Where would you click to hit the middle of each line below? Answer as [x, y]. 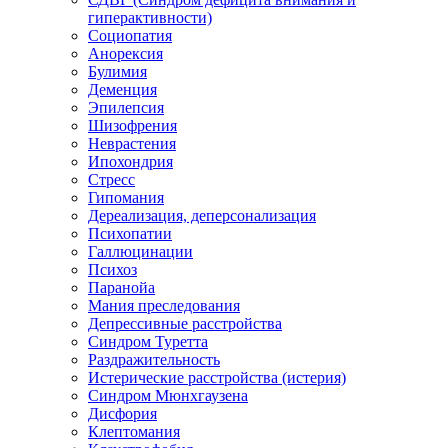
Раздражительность [154, 359]
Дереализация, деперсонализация [202, 215]
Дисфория [122, 413]
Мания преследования [164, 305]
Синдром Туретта [148, 341]
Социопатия [130, 35]
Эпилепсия [126, 107]
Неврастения [132, 143]
